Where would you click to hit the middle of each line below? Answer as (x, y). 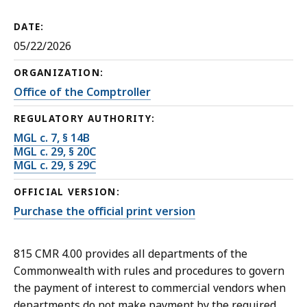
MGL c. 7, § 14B (52, 138)
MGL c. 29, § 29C (55, 165)
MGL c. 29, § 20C (55, 152)
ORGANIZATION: (59, 73)
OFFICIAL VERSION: (67, 192)
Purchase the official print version (105, 211)
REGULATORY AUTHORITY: (85, 119)
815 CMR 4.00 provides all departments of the (131, 254)
